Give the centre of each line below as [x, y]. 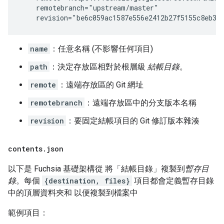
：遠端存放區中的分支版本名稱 [140, 103]
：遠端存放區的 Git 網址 [101, 85]
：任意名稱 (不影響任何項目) [101, 49]
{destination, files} [87, 181]
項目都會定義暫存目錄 [173, 181]
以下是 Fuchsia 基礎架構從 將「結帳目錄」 [84, 169]
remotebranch [56, 103]
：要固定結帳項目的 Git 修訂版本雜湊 [133, 121]
